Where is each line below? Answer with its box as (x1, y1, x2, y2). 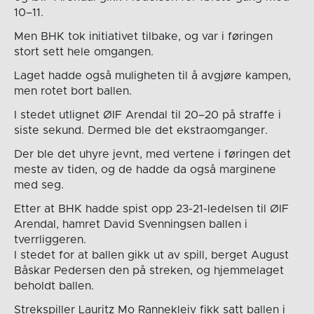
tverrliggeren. (13, 234, 86, 246)
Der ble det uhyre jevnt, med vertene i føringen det (13, 149, 291, 161)
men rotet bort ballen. (13, 86, 132, 97)
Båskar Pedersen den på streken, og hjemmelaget (13, 265, 284, 277)
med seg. (13, 179, 64, 191)
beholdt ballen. (13, 280, 94, 292)
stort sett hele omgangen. (13, 46, 153, 58)
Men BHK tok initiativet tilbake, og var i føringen (13, 31, 273, 43)
